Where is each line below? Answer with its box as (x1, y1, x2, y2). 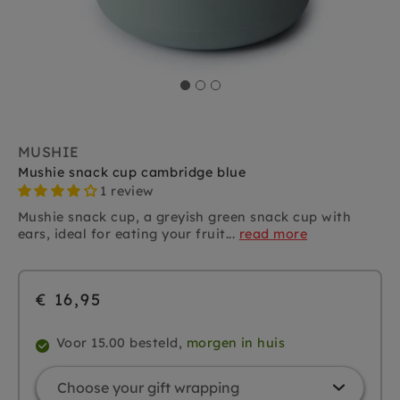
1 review (100, 183, 154, 200)
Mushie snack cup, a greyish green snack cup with (18, 209, 352, 226)
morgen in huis (186, 335, 286, 352)
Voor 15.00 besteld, (56, 335, 187, 352)
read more (238, 226, 308, 243)
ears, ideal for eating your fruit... (18, 226, 239, 243)
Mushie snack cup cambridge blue (18, 164, 246, 181)
